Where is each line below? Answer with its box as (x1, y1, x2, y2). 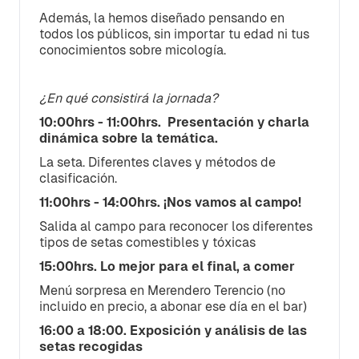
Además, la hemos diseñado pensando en (39, 10, 284, 26)
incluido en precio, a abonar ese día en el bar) (39, 299, 307, 314)
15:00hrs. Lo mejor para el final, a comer (39, 259, 295, 274)
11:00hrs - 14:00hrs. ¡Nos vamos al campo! (39, 195, 301, 210)
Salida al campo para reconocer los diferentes (39, 219, 313, 234)
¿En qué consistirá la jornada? (39, 91, 218, 106)
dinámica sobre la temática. (39, 131, 218, 146)
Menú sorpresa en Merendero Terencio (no (39, 283, 285, 298)
